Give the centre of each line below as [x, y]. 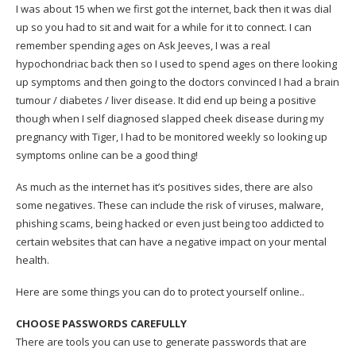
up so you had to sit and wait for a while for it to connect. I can [164, 27]
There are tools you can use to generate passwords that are [161, 342]
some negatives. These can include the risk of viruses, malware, [170, 205]
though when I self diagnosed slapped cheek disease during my [170, 119]
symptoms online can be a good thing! [107, 155]
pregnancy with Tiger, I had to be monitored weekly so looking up [172, 137]
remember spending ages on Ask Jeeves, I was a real [143, 46]
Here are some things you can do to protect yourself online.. [160, 292]
